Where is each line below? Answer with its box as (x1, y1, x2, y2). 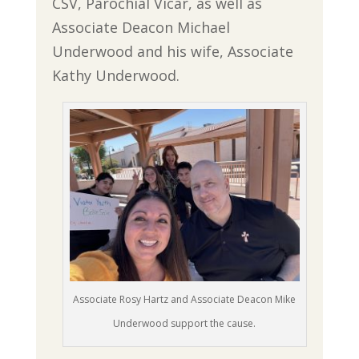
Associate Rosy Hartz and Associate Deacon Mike (73, 292, 296, 307)
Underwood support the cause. (113, 317, 256, 331)
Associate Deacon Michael (51, 17, 230, 37)
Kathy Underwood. (51, 65, 179, 85)
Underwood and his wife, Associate (51, 41, 293, 61)
